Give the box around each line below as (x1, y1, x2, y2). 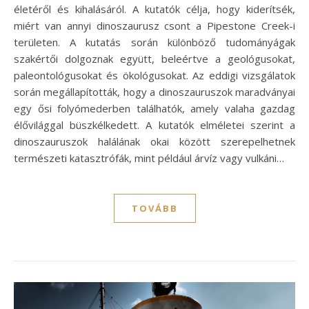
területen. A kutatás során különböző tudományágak (14, 35, 295, 50)
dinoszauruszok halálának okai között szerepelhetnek (14, 134, 295, 149)
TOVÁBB (131, 202, 178, 215)
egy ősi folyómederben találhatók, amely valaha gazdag (14, 101, 295, 116)
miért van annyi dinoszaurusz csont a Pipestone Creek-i (14, 19, 295, 33)
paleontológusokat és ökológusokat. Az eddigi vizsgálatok (14, 68, 295, 83)
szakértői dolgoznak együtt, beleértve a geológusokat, (14, 52, 295, 66)
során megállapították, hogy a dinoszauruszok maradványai (14, 85, 295, 99)
